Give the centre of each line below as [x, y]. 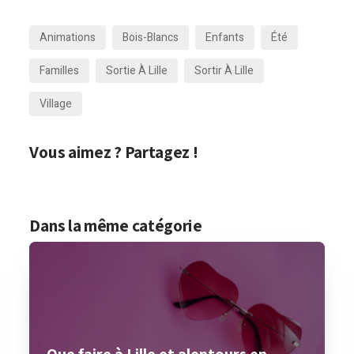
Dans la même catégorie [116, 225]
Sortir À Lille [224, 71]
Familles [60, 71]
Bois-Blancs [151, 38]
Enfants [225, 38]
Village [56, 104]
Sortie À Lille [137, 71]
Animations [68, 38]
